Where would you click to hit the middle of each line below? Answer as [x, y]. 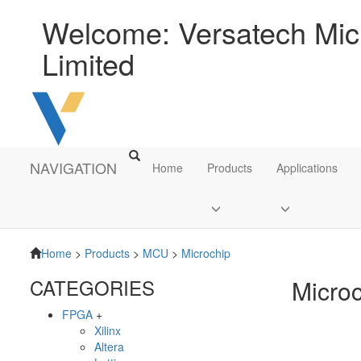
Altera [109, 346]
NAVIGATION [73, 168]
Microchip [204, 253]
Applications [307, 168]
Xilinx [108, 330]
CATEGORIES [92, 287]
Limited [88, 63]
